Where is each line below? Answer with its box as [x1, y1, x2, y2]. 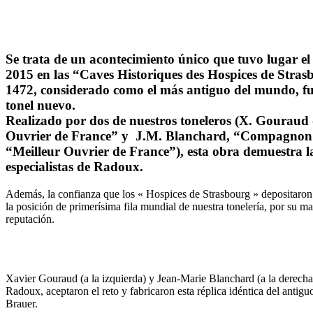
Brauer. [6, 298, 38, 310]
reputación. [6, 212, 54, 225]
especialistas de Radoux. [6, 159, 143, 175]
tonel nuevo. [6, 98, 75, 113]
